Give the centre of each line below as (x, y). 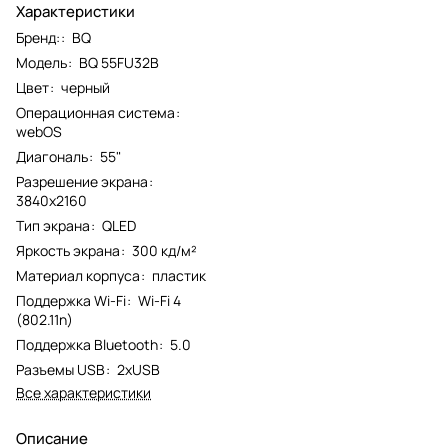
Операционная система (95, 113)
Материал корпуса (78, 276)
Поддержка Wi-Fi (71, 301)
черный (85, 88)
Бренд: (38, 38)
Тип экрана (53, 226)
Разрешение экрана (82, 182)
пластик (179, 276)
